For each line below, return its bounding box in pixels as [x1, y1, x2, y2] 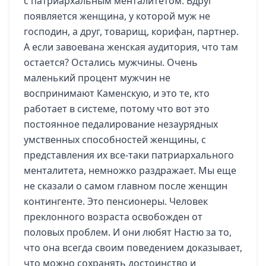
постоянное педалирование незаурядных [24, 118, 218, 131]
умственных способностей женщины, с [24, 133, 206, 146]
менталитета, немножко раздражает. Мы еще [24, 164, 236, 177]
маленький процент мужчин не [24, 71, 170, 84]
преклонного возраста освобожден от [24, 210, 202, 223]
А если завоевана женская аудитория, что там [24, 40, 238, 53]
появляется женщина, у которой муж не [24, 9, 210, 23]
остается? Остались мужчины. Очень [24, 56, 198, 69]
